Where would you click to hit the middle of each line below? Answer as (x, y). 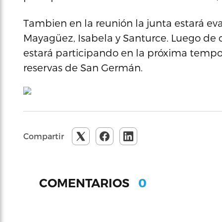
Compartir (44, 136)
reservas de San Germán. (83, 67)
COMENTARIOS (86, 183)
